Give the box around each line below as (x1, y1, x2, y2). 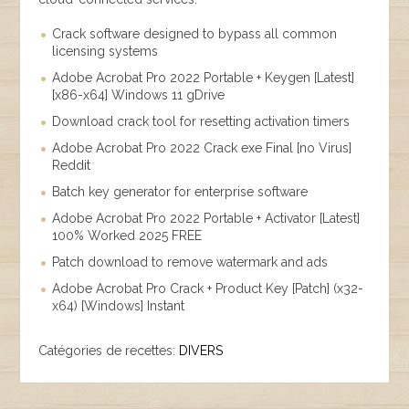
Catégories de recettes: (38, 343, 180, 358)
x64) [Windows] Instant (52, 299, 185, 313)
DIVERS (179, 343, 224, 358)
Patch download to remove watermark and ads (52, 255, 329, 269)
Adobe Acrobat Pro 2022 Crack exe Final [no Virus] (52, 141, 352, 155)
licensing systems (52, 44, 159, 58)
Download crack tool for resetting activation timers (52, 114, 351, 129)
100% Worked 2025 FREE (52, 228, 203, 243)
